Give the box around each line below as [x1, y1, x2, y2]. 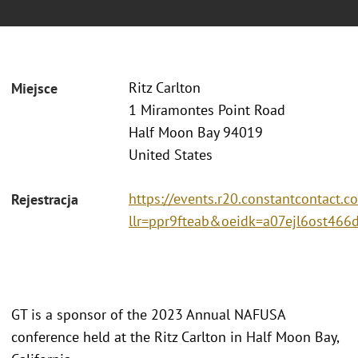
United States [129, 145, 213, 165]
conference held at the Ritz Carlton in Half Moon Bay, [11, 327, 339, 346]
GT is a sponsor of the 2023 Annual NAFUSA [11, 304, 285, 324]
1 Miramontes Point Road [129, 101, 285, 120]
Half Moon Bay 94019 [129, 123, 263, 142]
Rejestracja [11, 189, 78, 209]
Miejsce [11, 79, 58, 98]
